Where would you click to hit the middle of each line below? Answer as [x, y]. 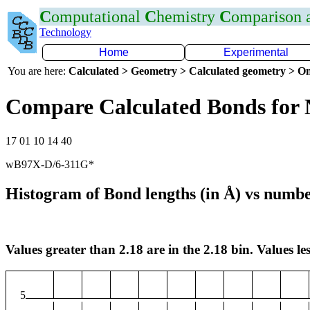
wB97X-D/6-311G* [50, 164]
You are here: [38, 71]
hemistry [188, 17]
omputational [98, 17]
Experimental [256, 52]
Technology [65, 32]
